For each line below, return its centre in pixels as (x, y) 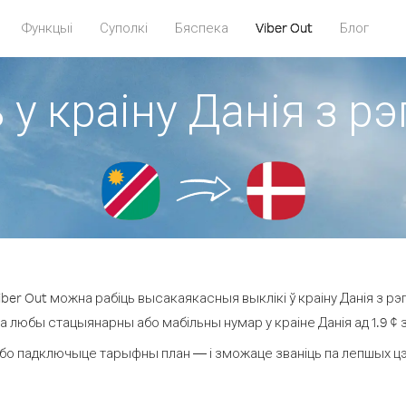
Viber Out (284, 28)
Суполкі (124, 28)
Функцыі (47, 28)
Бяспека (202, 28)
